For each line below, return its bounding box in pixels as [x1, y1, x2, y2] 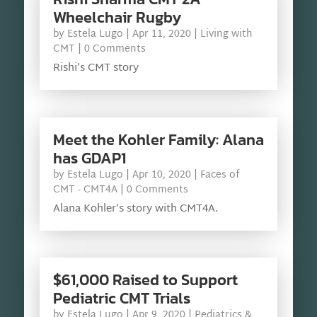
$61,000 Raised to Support [52, 268, 238, 292]
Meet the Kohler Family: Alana [52, 127, 264, 151]
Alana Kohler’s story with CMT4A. [52, 199, 218, 219]
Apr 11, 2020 [132, 25, 191, 44]
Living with [200, 25, 253, 44]
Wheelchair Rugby [52, 6, 185, 30]
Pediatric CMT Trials [52, 287, 190, 311]
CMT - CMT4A [52, 180, 117, 199]
